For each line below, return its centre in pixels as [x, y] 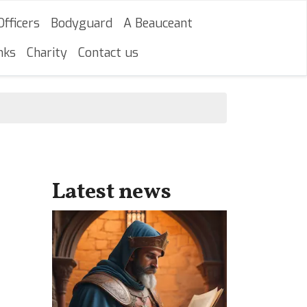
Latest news [112, 193]
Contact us [109, 52]
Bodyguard [82, 23]
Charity [47, 52]
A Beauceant [158, 23]
